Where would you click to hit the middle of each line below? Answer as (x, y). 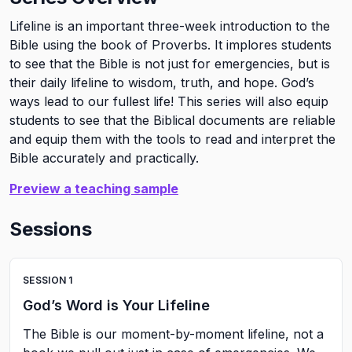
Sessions (51, 229)
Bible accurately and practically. (104, 158)
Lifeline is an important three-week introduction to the (170, 26)
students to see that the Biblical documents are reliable (172, 120)
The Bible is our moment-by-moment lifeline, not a (173, 334)
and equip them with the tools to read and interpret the (172, 139)
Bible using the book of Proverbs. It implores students (170, 44)
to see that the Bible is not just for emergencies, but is (170, 63)
